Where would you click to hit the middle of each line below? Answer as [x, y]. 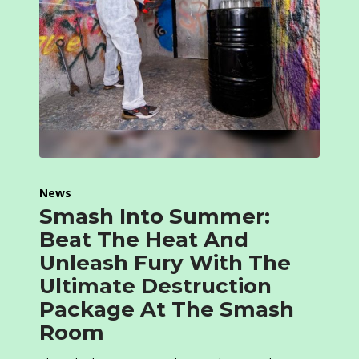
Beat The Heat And [144, 240]
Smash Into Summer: [155, 217]
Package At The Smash [167, 310]
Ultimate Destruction [155, 286]
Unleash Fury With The [165, 263]
